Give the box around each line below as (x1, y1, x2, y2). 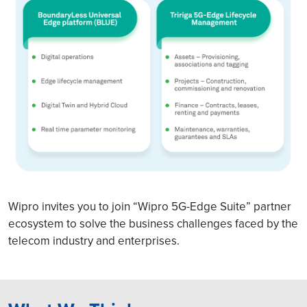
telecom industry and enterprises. (8, 232, 180, 249)
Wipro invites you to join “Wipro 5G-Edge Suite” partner (8, 197, 291, 214)
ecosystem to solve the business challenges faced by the (8, 214, 298, 232)
